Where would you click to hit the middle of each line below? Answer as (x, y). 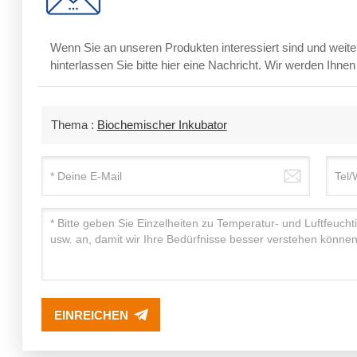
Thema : (74, 125)
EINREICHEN (91, 316)
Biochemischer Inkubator (162, 125)
